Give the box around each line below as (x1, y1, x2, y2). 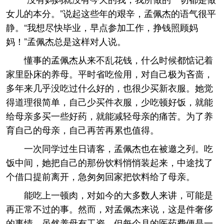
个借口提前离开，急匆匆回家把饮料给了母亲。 (6, 169, 195, 182)
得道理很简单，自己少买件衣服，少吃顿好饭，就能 (6, 95, 213, 108)
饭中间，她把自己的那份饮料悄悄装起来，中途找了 (6, 155, 213, 168)
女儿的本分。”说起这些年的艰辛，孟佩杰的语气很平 (6, 6, 216, 19)
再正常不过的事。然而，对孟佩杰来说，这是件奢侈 (6, 202, 213, 215)
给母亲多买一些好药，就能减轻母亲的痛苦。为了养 (6, 109, 213, 122)
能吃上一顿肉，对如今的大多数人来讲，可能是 (24, 188, 213, 201)
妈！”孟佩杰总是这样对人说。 (6, 34, 126, 47)
